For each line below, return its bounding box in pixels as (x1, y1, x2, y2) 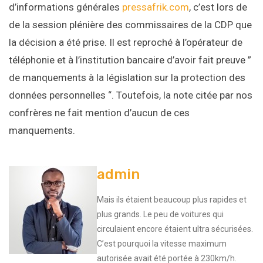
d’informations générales (9, 1, 122, 14)
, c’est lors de (189, 1, 247, 14)
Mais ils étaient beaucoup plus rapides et (97, 195, 247, 205)
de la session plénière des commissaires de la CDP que (9, 19, 252, 31)
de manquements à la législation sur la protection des (9, 72, 245, 84)
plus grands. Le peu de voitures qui (97, 210, 224, 220)
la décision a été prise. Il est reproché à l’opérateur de (9, 36, 242, 49)
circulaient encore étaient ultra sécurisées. (97, 224, 253, 234)
